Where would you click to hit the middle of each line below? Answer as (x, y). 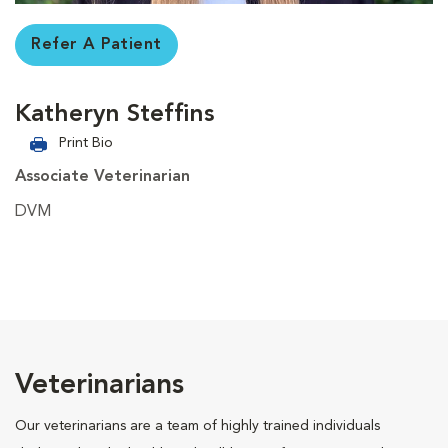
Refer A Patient (96, 44)
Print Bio (86, 142)
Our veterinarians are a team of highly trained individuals (197, 425)
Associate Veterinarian (102, 176)
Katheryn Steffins (114, 114)
